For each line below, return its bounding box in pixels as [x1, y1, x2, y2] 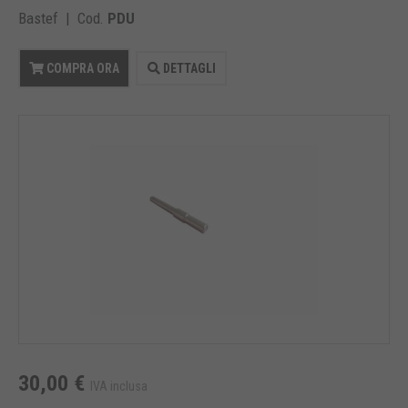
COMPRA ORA [44, 61, 119, 76]
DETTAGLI [159, 61, 216, 76]
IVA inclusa [90, 379, 148, 394]
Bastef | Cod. [18, 9, 107, 28]
